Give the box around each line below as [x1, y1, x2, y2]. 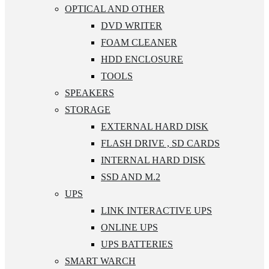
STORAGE [65, 104, 110, 115]
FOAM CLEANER [101, 37, 177, 47]
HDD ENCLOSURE [101, 53, 183, 64]
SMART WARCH [65, 255, 136, 266]
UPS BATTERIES [101, 238, 173, 249]
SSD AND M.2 [101, 171, 160, 182]
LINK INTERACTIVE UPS [101, 205, 212, 216]
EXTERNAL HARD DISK [101, 121, 208, 131]
